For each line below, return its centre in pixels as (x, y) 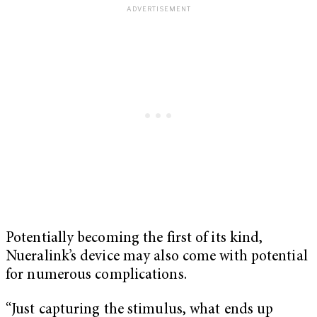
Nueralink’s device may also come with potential (157, 257)
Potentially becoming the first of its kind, (134, 238)
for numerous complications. (98, 275)
